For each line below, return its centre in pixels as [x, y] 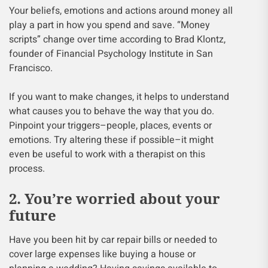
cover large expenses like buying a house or [102, 254]
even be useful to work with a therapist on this [107, 154]
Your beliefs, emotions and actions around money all [121, 11]
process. [27, 169]
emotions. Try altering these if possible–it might [111, 140]
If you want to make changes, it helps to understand [119, 97]
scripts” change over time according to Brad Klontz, [117, 39]
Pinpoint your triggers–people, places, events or [110, 126]
